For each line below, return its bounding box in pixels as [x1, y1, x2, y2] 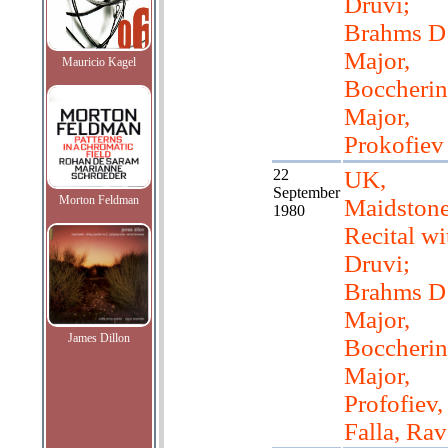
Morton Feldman [58, 193, 139, 207]
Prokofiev [343, 131, 444, 158]
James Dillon [67, 331, 130, 345]
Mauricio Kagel [61, 55, 136, 69]
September [272, 184, 340, 201]
